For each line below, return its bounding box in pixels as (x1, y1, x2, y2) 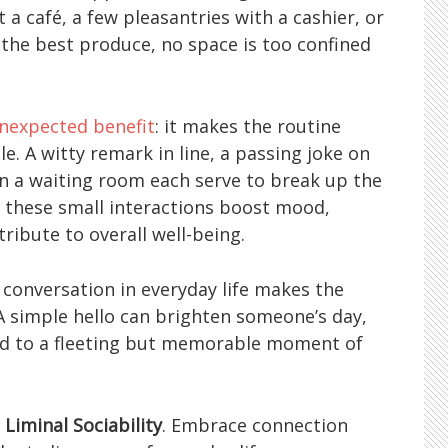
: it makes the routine (155, 113, 341, 138)
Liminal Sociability (5, 412, 162, 437)
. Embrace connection (162, 412, 348, 437)
